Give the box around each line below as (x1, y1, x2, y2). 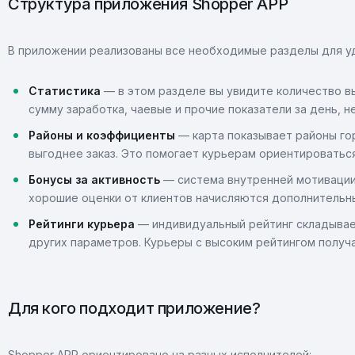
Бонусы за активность (29, 173, 160, 186)
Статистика (29, 84, 101, 97)
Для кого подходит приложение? (8, 299, 261, 318)
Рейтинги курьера (29, 217, 135, 231)
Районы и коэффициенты (29, 128, 175, 142)
